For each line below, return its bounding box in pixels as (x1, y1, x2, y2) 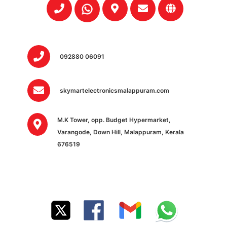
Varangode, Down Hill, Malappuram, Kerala (57, 128, 184, 136)
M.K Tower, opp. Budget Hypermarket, (57, 116, 171, 124)
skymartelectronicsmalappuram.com (60, 86, 169, 94)
